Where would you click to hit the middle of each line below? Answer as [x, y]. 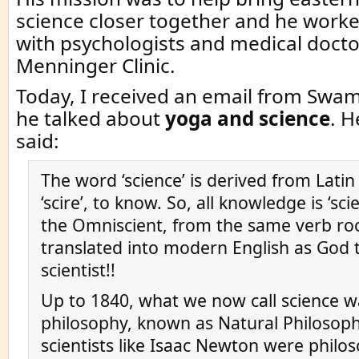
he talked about [91, 118]
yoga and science [248, 118]
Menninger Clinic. [96, 65]
